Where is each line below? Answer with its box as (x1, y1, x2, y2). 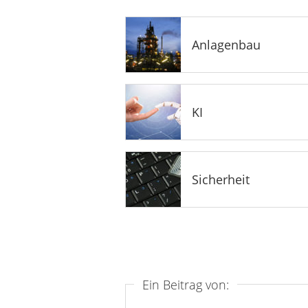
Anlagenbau (192, 36, 261, 53)
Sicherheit (192, 170, 250, 188)
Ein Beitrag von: (142, 276, 229, 293)
